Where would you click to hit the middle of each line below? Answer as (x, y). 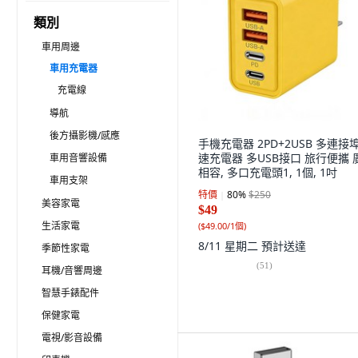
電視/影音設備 (72, 338)
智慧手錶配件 (70, 293)
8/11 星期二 (230, 246)
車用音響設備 (78, 158)
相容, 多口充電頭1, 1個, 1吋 (268, 172)
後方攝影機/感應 (85, 135)
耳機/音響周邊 (72, 270)
